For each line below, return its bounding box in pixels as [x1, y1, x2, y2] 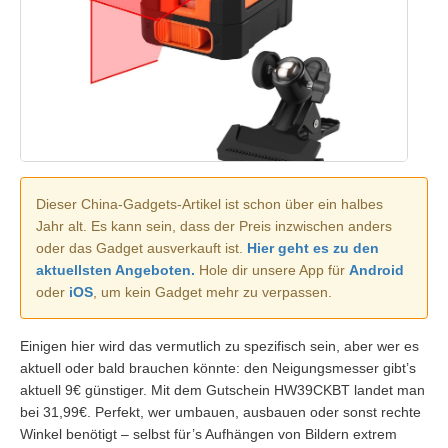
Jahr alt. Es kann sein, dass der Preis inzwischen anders [36, 217, 392, 234]
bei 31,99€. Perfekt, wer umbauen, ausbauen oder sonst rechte [20, 403, 421, 420]
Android [349, 261, 404, 278]
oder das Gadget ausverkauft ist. [36, 239, 247, 256]
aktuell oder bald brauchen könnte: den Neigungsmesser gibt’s [20, 359, 416, 376]
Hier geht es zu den [247, 239, 379, 256]
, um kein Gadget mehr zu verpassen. [93, 283, 332, 300]
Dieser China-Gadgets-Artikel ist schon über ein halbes [36, 195, 383, 212]
